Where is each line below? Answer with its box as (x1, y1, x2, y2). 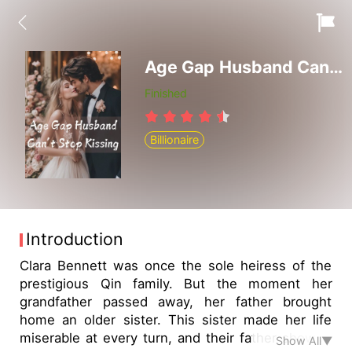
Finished (144, 86, 187, 100)
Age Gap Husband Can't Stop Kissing (329, 56, 343, 77)
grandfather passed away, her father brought (20, 294, 332, 310)
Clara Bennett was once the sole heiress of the (20, 258, 332, 274)
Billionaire (150, 133, 200, 147)
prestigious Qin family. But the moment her (20, 276, 332, 292)
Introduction (26, 229, 124, 250)
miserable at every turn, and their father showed (20, 330, 332, 346)
